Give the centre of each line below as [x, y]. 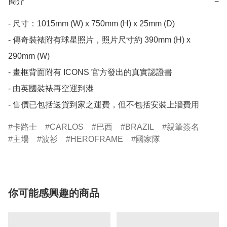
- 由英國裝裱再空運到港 [51, 89]
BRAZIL [140, 127]
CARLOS [67, 127]
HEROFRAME [97, 139]
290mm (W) [29, 56]
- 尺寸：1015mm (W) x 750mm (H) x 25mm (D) [91, 24]
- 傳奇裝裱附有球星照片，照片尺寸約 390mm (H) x [99, 40]
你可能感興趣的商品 [54, 193]
